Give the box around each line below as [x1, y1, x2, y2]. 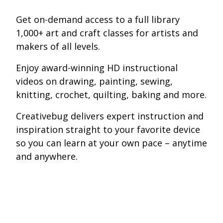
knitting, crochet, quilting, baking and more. [16, 89, 207, 101]
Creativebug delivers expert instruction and [16, 110, 204, 122]
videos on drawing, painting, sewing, [16, 75, 173, 88]
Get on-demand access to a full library [16, 13, 180, 26]
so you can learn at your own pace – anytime [16, 137, 207, 149]
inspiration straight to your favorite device [16, 123, 200, 136]
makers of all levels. [16, 40, 100, 53]
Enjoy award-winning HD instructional [16, 62, 178, 74]
